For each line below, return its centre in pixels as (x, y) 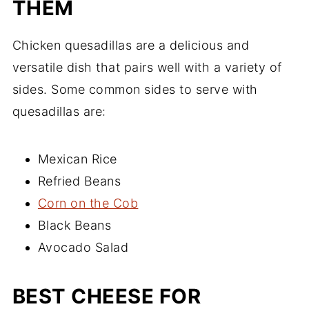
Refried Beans (79, 181)
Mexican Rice (77, 159)
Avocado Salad (83, 247)
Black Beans (74, 225)
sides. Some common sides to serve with (135, 89)
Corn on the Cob (88, 203)
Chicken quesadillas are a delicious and (131, 45)
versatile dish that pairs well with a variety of (147, 67)
